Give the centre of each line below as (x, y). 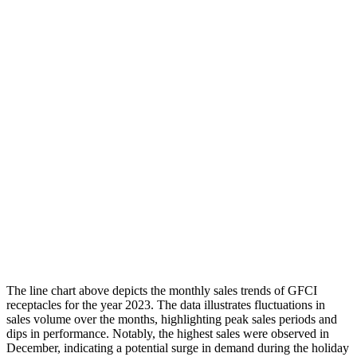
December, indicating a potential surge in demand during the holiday (178, 347)
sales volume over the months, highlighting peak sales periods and (172, 319)
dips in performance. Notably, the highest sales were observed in (168, 333)
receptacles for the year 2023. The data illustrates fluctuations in (166, 304)
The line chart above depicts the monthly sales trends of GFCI (162, 290)
